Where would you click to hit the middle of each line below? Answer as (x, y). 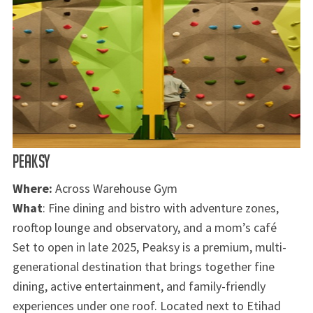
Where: (32, 188)
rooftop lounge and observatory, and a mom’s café (144, 227)
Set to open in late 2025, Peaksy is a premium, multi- (149, 247)
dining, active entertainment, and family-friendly (139, 286)
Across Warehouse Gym (115, 188)
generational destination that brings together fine (143, 266)
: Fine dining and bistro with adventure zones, (160, 208)
